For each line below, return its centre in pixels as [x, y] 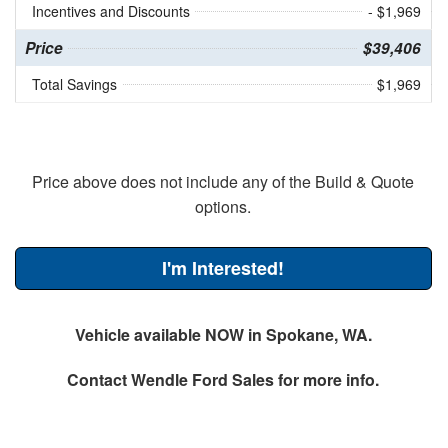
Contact [99, 379]
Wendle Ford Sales [203, 379]
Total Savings [74, 83]
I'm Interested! [223, 267]
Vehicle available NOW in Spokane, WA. [223, 334]
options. [223, 206]
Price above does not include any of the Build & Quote [223, 181]
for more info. [327, 379]
